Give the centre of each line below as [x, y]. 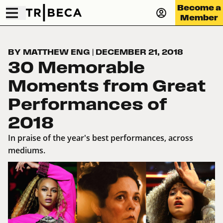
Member [199, 17]
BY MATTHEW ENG [50, 52]
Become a [199, 7]
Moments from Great [107, 86]
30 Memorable [76, 67]
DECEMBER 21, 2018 [139, 52]
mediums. [27, 151]
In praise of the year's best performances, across [101, 138]
